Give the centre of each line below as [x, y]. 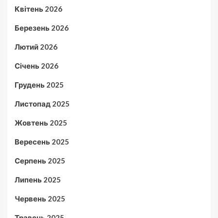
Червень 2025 [40, 198]
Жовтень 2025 [41, 122]
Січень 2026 [36, 65]
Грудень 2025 [39, 84]
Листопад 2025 [42, 103]
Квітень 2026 [38, 9]
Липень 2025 [38, 179]
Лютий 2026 [36, 46]
